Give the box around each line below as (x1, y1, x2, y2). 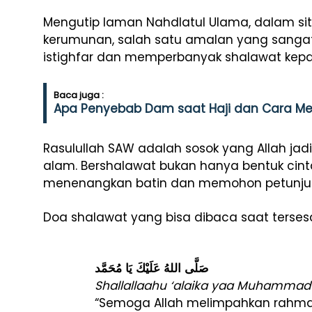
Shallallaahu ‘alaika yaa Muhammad (95, 277, 311, 294)
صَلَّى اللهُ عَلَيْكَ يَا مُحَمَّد (95, 260, 208, 276)
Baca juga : (54, 88, 104, 102)
